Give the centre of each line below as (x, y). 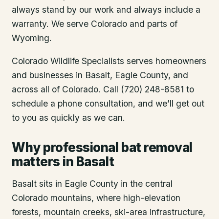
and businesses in (47, 75)
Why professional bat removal (102, 147)
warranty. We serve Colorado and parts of (95, 24)
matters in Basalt (63, 161)
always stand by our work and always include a (106, 10)
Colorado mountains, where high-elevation (96, 197)
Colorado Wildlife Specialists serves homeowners (109, 61)
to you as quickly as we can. (68, 117)
